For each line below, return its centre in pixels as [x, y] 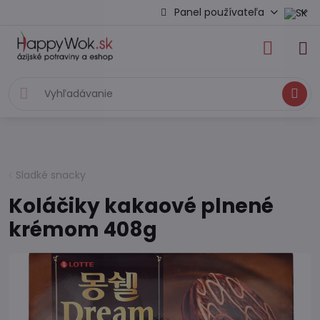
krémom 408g [83, 230]
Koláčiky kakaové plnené [141, 206]
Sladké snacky [51, 175]
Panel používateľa [220, 12]
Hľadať [295, 94]
